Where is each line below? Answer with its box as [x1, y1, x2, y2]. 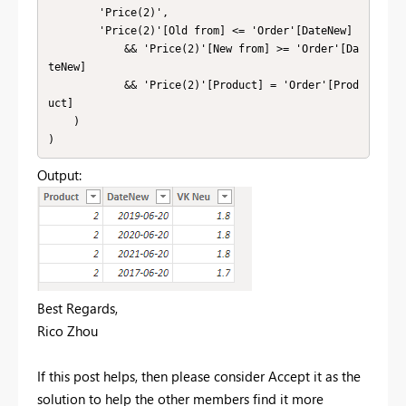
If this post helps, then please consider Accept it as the [37, 367, 361, 386]
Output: [37, 166, 82, 185]
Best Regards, [37, 299, 118, 318]
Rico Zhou [37, 322, 98, 341]
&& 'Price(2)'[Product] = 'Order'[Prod [47, 78, 124, 92]
